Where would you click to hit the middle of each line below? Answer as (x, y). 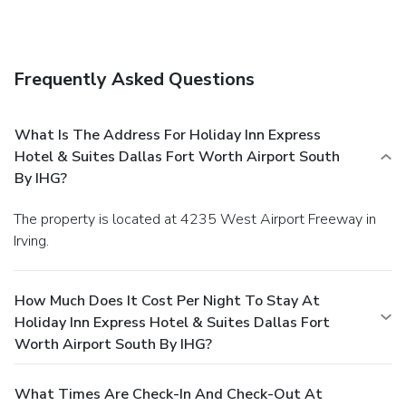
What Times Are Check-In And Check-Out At (169, 394)
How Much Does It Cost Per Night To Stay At (167, 300)
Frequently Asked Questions (134, 79)
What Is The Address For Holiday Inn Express (168, 135)
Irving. (31, 241)
